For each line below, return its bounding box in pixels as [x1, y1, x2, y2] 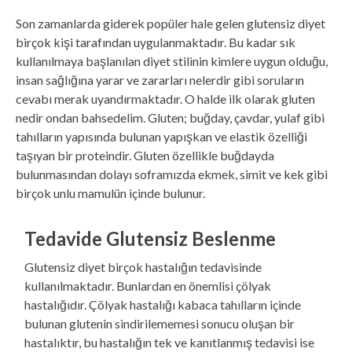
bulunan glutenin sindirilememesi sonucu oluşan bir [24, 315, 295, 331]
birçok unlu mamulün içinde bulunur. [16, 185, 205, 200]
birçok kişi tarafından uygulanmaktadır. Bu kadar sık [16, 34, 295, 49]
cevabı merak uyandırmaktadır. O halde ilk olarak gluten [16, 90, 315, 106]
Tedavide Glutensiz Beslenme [24, 226, 277, 250]
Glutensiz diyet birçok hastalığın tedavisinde [24, 258, 262, 274]
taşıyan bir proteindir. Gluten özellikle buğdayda [16, 147, 274, 163]
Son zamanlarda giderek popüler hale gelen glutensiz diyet [16, 15, 325, 31]
